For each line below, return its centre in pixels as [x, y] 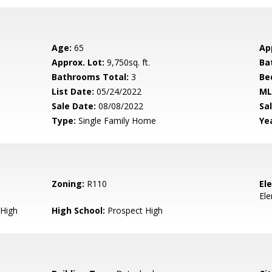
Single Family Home [116, 121]
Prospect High [134, 210]
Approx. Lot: [78, 62]
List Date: [73, 91]
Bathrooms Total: [90, 77]
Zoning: [68, 184]
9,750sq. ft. [127, 62]
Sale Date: [74, 106]
